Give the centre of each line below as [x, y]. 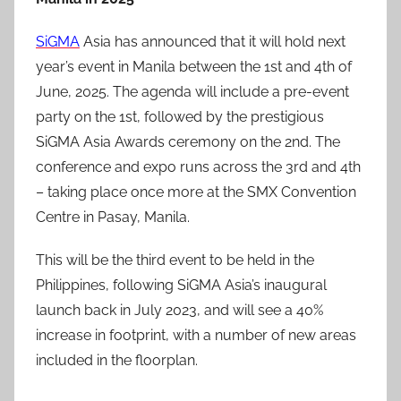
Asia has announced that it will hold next [213, 42]
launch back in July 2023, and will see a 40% [179, 310]
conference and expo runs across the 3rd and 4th [198, 167]
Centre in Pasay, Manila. [113, 217]
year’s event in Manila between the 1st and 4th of [194, 67]
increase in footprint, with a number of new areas [196, 335]
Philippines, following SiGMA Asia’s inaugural [181, 285]
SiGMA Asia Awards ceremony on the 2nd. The [188, 142]
